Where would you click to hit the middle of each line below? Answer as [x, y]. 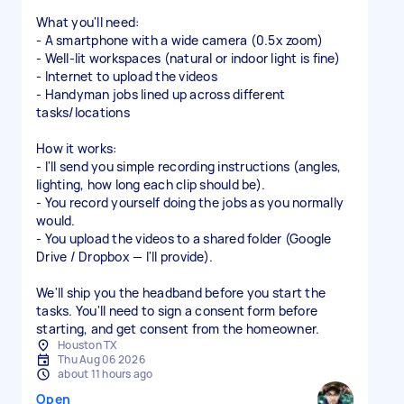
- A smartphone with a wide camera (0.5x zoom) [180, 40]
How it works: [77, 148]
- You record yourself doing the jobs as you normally [190, 202]
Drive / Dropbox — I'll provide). [124, 257]
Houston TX [87, 345]
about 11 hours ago [106, 374]
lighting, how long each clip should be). [151, 184]
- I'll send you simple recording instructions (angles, [189, 166]
